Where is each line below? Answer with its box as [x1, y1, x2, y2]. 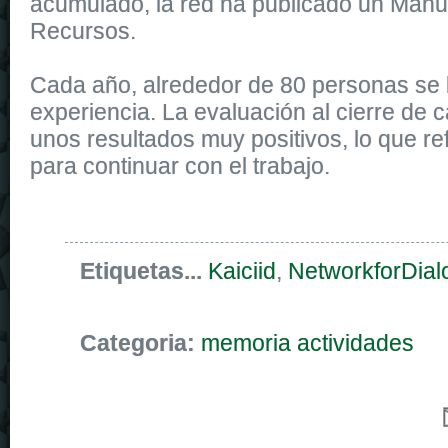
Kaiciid [208, 257, 276, 284]
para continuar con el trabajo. [30, 152, 330, 179]
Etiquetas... [80, 257, 208, 284]
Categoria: [80, 329, 201, 356]
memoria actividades [201, 329, 414, 356]
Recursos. [30, 17, 136, 44]
